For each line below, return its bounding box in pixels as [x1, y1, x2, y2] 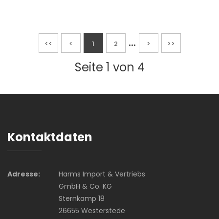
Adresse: [7, 169, 40, 179]
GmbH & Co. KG [58, 181, 112, 191]
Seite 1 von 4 [74, 59, 145, 75]
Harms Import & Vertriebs [58, 169, 145, 179]
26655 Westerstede [58, 205, 125, 216]
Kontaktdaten [7, 129, 92, 145]
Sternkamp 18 [58, 193, 105, 203]
